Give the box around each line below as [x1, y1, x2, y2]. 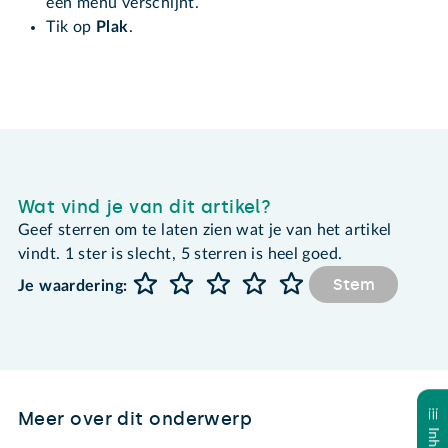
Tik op [46, 18, 92, 35]
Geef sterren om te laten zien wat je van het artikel [18, 222, 392, 239]
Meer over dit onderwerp [18, 408, 253, 431]
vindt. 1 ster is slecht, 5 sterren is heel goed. [18, 246, 343, 263]
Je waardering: [18, 277, 128, 294]
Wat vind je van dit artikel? [18, 196, 272, 219]
